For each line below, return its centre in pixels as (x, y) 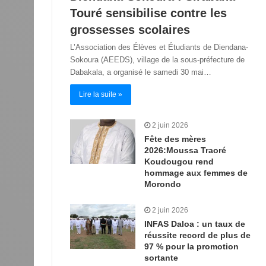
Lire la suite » (101, 94)
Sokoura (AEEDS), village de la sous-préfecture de (157, 59)
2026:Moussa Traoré (185, 150)
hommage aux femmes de (196, 172)
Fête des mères (175, 139)
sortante (161, 257)
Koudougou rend (179, 161)
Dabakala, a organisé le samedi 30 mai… (141, 72)
